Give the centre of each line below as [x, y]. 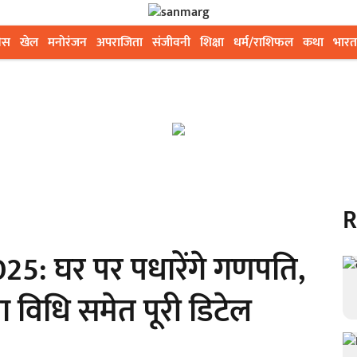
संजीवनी [171, 43]
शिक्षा [212, 43]
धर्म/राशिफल [263, 43]
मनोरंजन [67, 43]
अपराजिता [120, 43]
